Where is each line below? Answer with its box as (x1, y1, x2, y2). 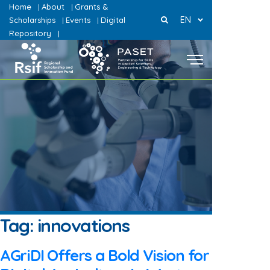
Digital (101, 15, 125, 25)
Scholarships (9, 15, 55, 25)
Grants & (75, 2, 108, 11)
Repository (9, 28, 51, 38)
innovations (37, 214, 129, 237)
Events (66, 15, 90, 25)
